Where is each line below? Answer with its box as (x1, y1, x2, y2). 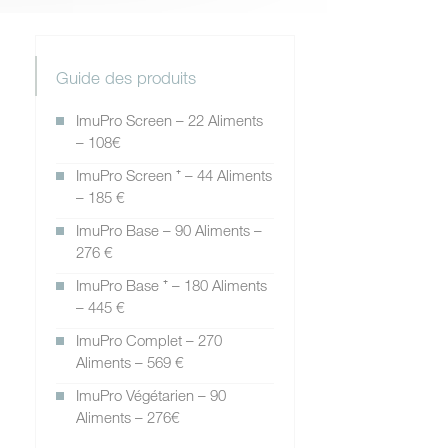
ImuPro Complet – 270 (76, 331, 222, 349)
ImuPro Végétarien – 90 (76, 386, 226, 404)
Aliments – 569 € (76, 353, 183, 371)
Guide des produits (56, 67, 196, 88)
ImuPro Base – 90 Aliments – (76, 221, 262, 239)
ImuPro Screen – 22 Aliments (76, 111, 263, 129)
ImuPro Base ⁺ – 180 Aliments (76, 276, 267, 294)
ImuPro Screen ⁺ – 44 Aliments (76, 166, 272, 184)
